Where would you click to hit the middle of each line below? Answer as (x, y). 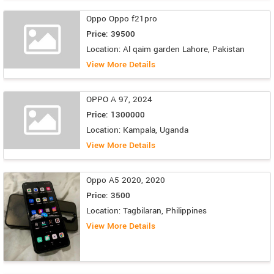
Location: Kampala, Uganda (137, 130)
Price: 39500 (111, 34)
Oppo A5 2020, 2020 (126, 180)
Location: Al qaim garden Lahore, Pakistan (165, 50)
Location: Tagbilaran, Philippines (146, 211)
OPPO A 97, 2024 (119, 100)
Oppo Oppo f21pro (122, 19)
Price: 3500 (108, 196)
